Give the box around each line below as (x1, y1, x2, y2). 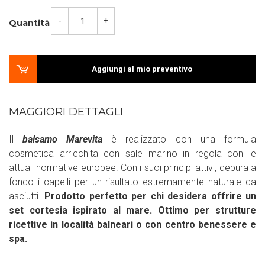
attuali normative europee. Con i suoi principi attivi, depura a (9, 162, 256, 173)
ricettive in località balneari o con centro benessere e (9, 219, 256, 230)
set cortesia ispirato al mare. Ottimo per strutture (9, 205, 256, 216)
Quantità (9, 18, 50, 29)
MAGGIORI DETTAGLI (9, 105, 123, 118)
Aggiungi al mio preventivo (92, 64, 192, 73)
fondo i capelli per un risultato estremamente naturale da (9, 176, 256, 188)
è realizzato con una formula (111, 134, 256, 145)
